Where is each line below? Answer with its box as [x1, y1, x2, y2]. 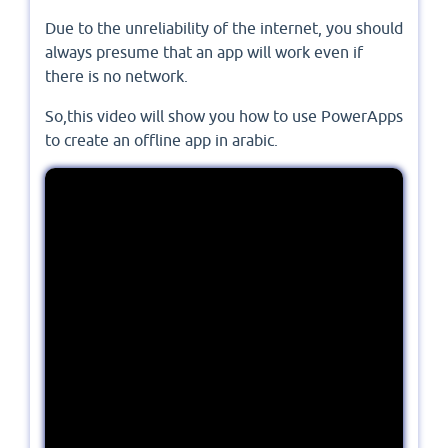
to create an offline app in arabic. [45, 131, 278, 150]
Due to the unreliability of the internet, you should [45, 19, 403, 38]
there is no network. [45, 67, 188, 86]
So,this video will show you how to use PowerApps [45, 107, 403, 126]
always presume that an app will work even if [45, 43, 363, 62]
